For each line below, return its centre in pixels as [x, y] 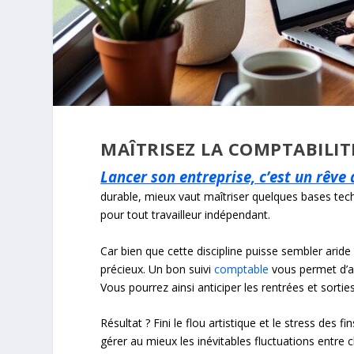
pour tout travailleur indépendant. [186, 215]
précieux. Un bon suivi [158, 269]
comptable [242, 269]
